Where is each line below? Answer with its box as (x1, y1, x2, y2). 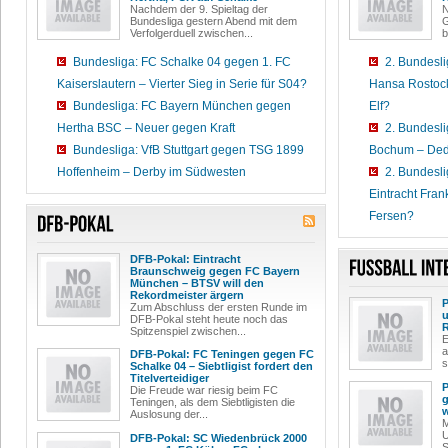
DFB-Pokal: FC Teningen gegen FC (130, 348, 314, 360)
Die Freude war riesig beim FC (130, 384, 278, 396)
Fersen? (369, 209, 414, 223)
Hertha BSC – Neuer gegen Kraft (57, 121, 235, 135)
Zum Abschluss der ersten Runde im (130, 301, 307, 313)
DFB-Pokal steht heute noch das (130, 313, 288, 325)
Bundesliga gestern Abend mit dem (130, 15, 297, 27)
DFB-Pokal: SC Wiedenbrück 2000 (130, 432, 307, 444)
